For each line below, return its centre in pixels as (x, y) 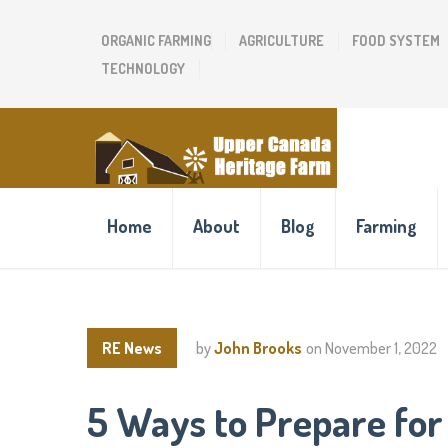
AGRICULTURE (281, 40)
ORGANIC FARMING (156, 40)
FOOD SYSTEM (396, 40)
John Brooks (258, 348)
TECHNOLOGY (143, 68)
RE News (132, 348)
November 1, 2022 (381, 348)
